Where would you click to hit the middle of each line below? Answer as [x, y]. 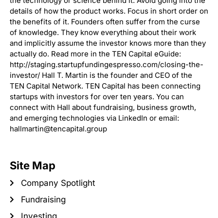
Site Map [33, 166]
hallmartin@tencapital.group [58, 129]
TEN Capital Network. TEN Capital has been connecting [105, 86]
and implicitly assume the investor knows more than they [108, 43]
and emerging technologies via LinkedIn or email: [94, 118]
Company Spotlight [58, 183]
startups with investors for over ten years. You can [97, 97]
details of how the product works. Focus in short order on [109, 11]
